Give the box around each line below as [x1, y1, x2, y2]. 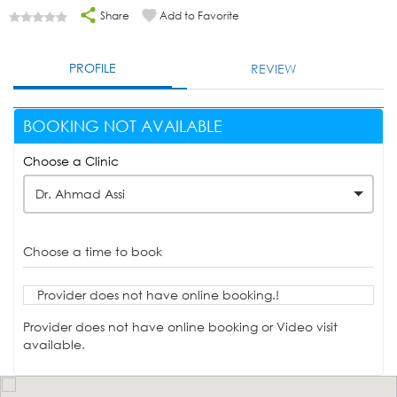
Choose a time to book [23, 243, 162, 261]
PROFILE [69, 59, 117, 77]
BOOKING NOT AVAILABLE [23, 116, 222, 136]
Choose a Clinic [23, 152, 119, 170]
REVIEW [251, 60, 297, 78]
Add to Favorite [160, 8, 239, 24]
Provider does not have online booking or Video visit [23, 318, 338, 336]
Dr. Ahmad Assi [35, 185, 125, 203]
